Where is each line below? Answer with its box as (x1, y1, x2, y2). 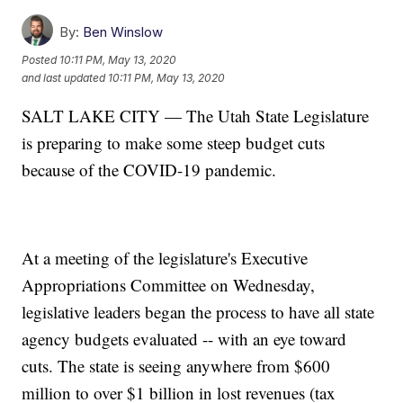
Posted (22, 53, 60, 67)
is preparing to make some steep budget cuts (22, 131, 326, 155)
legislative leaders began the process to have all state (22, 300, 375, 324)
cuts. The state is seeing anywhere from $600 (22, 354, 331, 378)
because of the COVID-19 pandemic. (22, 158, 277, 182)
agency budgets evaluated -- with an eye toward (22, 327, 347, 351)
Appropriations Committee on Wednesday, (22, 273, 316, 297)
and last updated (22, 71, 106, 85)
